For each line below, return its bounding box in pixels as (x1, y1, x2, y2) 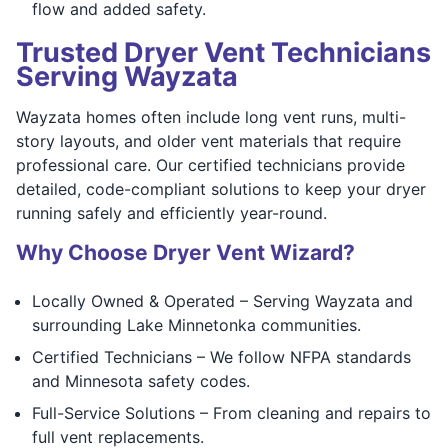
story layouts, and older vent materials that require (16, 130, 401, 151)
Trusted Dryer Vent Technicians (16, 35, 431, 69)
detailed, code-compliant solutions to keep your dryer (16, 178, 426, 199)
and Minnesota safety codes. (32, 370, 250, 391)
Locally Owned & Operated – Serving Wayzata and (32, 290, 413, 311)
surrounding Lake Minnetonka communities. (32, 314, 361, 335)
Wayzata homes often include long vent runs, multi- (16, 106, 406, 127)
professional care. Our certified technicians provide (16, 154, 405, 175)
